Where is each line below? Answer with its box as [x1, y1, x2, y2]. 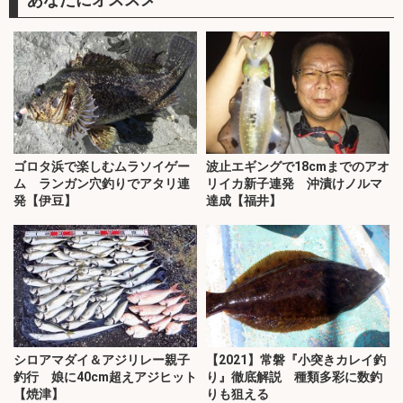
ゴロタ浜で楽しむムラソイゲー [13, 159, 190, 175]
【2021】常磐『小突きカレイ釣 [206, 353, 386, 368]
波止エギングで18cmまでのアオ [206, 159, 390, 175]
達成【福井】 [206, 193, 282, 209]
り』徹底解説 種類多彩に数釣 [206, 370, 382, 385]
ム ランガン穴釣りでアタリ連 [13, 176, 190, 192]
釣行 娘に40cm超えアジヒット [13, 370, 197, 385]
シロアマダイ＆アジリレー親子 [13, 353, 190, 368]
